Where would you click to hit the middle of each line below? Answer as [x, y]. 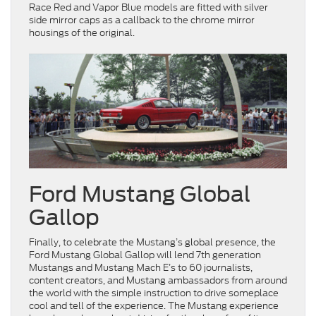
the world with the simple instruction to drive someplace [154, 293]
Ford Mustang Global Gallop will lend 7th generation [145, 255]
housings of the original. [84, 33]
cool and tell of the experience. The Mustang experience [154, 305]
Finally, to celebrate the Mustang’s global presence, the [152, 242]
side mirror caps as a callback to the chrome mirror [142, 20]
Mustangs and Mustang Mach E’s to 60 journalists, [141, 267]
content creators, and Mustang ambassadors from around [158, 280]
